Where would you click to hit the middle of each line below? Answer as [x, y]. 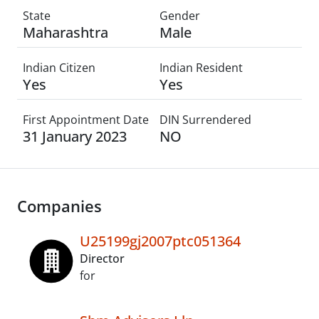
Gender [180, 16]
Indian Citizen [59, 68]
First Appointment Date [86, 120]
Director [102, 258]
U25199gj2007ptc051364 [160, 241]
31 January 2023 [75, 136]
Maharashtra [66, 32]
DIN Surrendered [205, 120]
